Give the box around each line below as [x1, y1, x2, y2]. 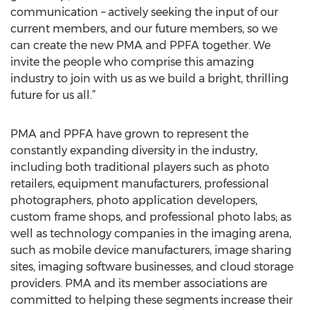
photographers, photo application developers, [10, 194, 257, 207]
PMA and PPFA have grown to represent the [10, 127, 248, 140]
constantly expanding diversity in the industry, [10, 144, 257, 157]
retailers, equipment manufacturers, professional [10, 177, 269, 190]
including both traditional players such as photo [10, 161, 269, 174]
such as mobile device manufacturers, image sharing [10, 244, 291, 257]
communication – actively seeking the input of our [10, 6, 278, 19]
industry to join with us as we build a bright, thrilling [10, 72, 289, 85]
